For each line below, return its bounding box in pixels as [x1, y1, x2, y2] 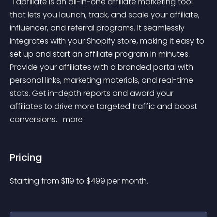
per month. [107, 175, 148, 186]
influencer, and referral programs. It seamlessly [10, 22, 186, 33]
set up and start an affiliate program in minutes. [10, 48, 192, 60]
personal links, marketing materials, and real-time [10, 75, 195, 86]
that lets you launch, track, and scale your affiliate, [10, 9, 201, 20]
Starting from [10, 175, 61, 186]
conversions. [10, 114, 59, 125]
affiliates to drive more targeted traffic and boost [10, 101, 199, 112]
